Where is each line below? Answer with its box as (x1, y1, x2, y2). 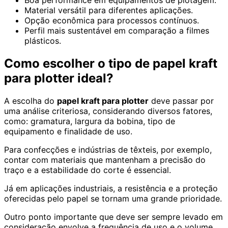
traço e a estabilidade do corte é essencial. (4, 165, 171, 176)
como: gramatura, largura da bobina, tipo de (4, 116, 175, 127)
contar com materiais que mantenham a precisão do (4, 155, 206, 165)
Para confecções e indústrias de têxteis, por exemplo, (4, 145, 212, 155)
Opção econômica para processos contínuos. (24, 15, 199, 26)
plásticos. (24, 36, 61, 46)
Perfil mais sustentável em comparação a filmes (24, 25, 209, 36)
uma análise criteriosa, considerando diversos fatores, (4, 106, 212, 117)
